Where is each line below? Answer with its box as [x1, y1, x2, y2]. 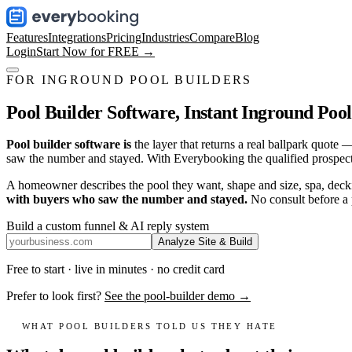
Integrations [48, 31, 106, 44]
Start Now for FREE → [36, 45, 155, 58]
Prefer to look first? [6, 288, 101, 302]
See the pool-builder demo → [104, 288, 251, 302]
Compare [189, 31, 235, 44]
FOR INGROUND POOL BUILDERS [6, 73, 252, 86]
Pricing [106, 31, 141, 44]
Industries [141, 31, 189, 44]
